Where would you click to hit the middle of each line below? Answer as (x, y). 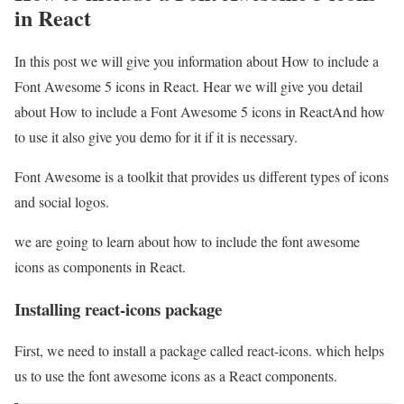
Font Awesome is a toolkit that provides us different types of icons (202, 176)
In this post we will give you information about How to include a (197, 60)
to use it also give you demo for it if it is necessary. (156, 136)
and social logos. (62, 201)
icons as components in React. (100, 266)
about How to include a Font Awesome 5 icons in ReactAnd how (200, 111)
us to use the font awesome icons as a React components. (176, 376)
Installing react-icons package (118, 308)
